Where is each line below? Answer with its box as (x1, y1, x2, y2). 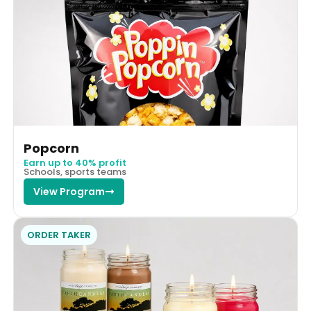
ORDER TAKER (26, 228, 91, 242)
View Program (33, 185, 105, 199)
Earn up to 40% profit (23, 156, 126, 170)
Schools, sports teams (23, 165, 126, 179)
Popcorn (23, 140, 79, 158)
